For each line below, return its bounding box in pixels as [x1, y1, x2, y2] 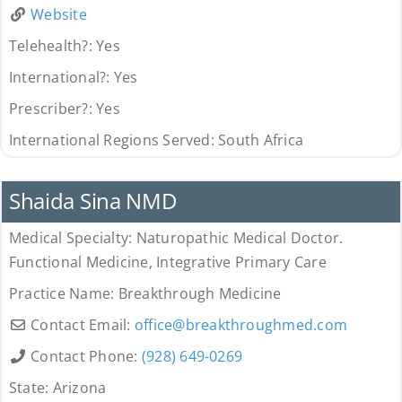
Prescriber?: [8, 99, 97, 119]
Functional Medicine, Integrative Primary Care [8, 252, 327, 273]
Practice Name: [8, 284, 118, 304]
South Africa [218, 130, 304, 151]
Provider [16, 156, 64, 173]
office [134, 315, 173, 336]
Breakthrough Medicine [118, 284, 282, 304]
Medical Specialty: [8, 228, 136, 249]
